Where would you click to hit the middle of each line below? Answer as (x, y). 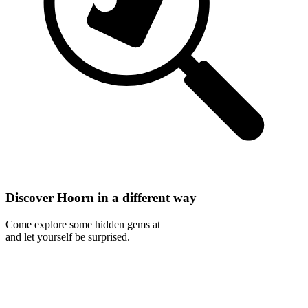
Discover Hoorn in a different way (101, 198)
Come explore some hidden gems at (83, 224)
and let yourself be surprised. (68, 236)
